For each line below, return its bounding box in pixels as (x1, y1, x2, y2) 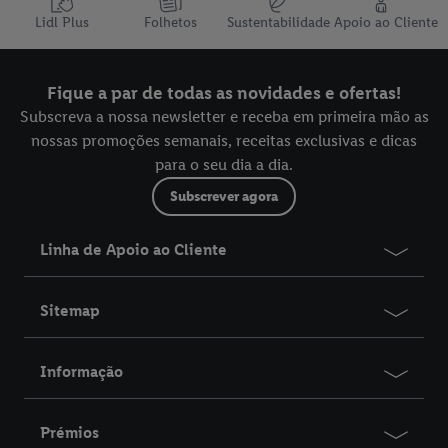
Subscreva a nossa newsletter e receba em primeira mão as (19, 106, 429, 126)
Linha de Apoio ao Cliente (40, 239, 227, 259)
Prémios (40, 422, 99, 442)
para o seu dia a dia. (155, 154, 293, 174)
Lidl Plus (35, 13, 89, 31)
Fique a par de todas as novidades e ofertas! (47, 81, 401, 104)
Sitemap (40, 300, 100, 320)
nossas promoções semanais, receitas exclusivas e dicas (31, 130, 417, 150)
